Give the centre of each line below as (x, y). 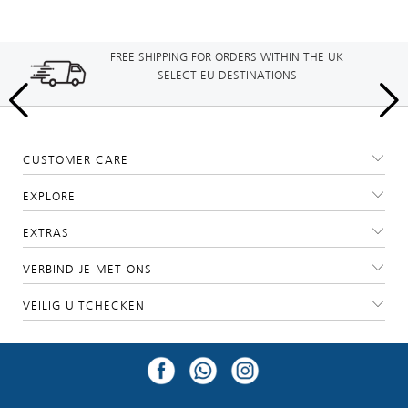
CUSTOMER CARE (76, 161)
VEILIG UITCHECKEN (84, 306)
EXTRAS (46, 234)
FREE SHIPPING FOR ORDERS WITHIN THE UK (227, 57)
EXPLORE (49, 197)
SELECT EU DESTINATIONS (227, 76)
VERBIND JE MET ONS (87, 270)
